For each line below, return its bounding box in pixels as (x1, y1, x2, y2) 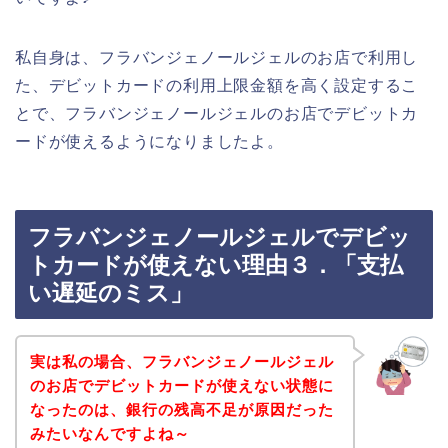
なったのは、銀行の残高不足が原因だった (29, 400, 334, 418)
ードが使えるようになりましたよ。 (15, 132, 284, 150)
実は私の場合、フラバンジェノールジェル (29, 352, 334, 370)
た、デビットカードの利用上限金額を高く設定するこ (15, 76, 419, 94)
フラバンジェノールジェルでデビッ (28, 224, 411, 251)
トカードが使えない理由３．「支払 (28, 252, 403, 279)
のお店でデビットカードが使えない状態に (29, 376, 334, 394)
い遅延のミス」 (28, 280, 193, 307)
